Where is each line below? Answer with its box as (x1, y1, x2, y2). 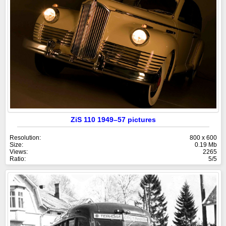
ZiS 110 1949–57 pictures (71, 115, 156, 124)
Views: (10, 148, 28, 155)
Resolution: (10, 134, 41, 141)
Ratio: (10, 155, 26, 162)
